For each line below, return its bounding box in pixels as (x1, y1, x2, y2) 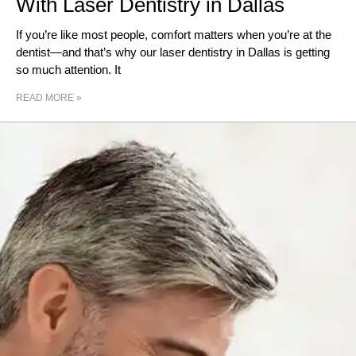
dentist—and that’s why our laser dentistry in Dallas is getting (16, 45, 330, 60)
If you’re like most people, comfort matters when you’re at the (16, 28, 331, 42)
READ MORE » (16, 92, 82, 104)
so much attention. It (16, 63, 121, 77)
